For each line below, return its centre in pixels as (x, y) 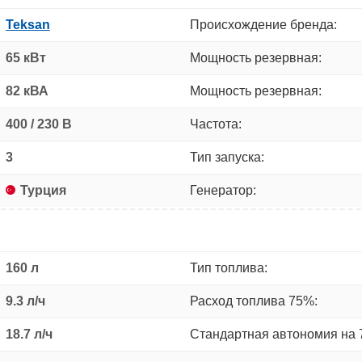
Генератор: (223, 190)
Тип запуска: (227, 157)
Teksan (28, 24)
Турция (43, 190)
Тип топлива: (229, 267)
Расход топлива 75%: (254, 301)
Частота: (216, 124)
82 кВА (27, 90)
